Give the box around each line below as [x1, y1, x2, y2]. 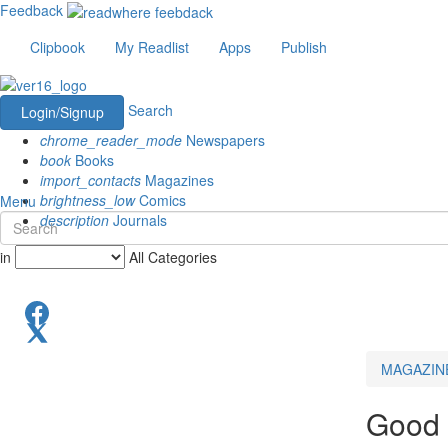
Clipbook [30, 37, 85, 58]
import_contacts [40, 169, 141, 190]
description [40, 209, 109, 230]
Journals [109, 209, 167, 230]
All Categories [129, 246, 217, 267]
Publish [281, 37, 327, 58]
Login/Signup [20, 101, 104, 122]
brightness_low [40, 189, 135, 210]
